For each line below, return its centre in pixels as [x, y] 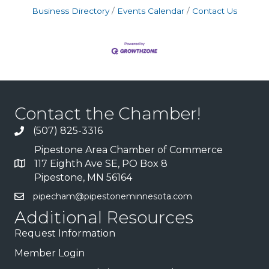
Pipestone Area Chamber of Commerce [128, 150]
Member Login [50, 253]
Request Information [65, 234]
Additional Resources [104, 218]
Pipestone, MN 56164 [83, 178]
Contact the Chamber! [108, 114]
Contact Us [215, 11]
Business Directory [71, 11]
